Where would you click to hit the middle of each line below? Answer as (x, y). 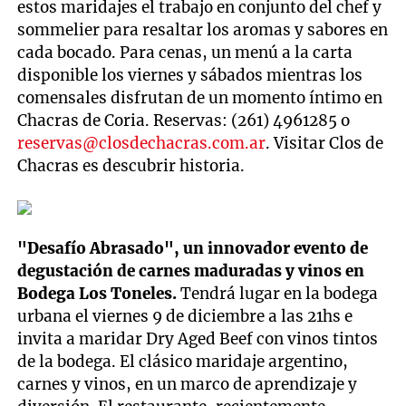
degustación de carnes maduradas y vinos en (191, 271)
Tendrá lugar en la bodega (280, 293)
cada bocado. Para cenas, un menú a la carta (185, 52)
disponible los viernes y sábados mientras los (190, 75)
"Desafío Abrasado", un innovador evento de (193, 248)
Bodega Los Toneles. (99, 293)
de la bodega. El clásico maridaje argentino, (183, 361)
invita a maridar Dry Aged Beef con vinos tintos (198, 338)
